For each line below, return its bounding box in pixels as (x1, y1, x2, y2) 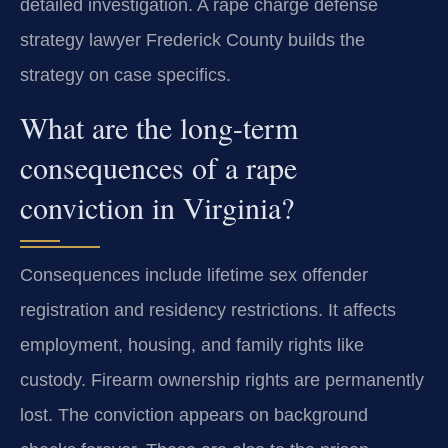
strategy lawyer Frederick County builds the (20, 29, 365, 50)
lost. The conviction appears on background (20, 405, 368, 426)
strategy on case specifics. (20, 64, 231, 85)
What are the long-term (20, 107, 298, 148)
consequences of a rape (20, 147, 297, 188)
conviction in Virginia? (20, 187, 294, 228)
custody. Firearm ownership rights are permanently (20, 370, 424, 391)
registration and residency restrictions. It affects (20, 300, 396, 321)
